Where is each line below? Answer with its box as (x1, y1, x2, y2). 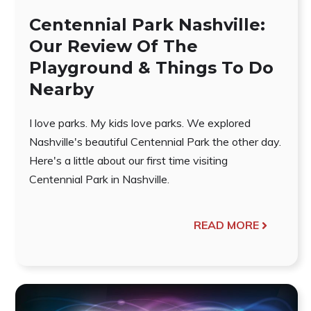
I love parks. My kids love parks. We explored (29, 116, 251, 131)
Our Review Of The (29, 36, 198, 57)
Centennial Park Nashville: (29, 15, 265, 35)
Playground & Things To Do (29, 58, 274, 78)
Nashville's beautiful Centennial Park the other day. (29, 135, 281, 149)
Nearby (29, 79, 94, 100)
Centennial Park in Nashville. (29, 172, 169, 187)
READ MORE (193, 218, 259, 233)
